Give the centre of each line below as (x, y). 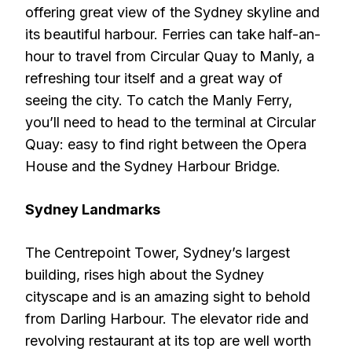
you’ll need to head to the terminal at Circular (170, 122)
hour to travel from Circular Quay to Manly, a (170, 56)
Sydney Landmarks (93, 209)
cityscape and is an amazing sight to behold (168, 297)
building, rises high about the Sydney (145, 275)
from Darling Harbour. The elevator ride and (167, 319)
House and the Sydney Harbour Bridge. (153, 166)
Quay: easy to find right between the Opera (166, 144)
